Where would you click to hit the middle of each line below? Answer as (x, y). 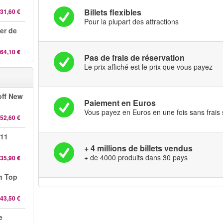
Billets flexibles (113, 12)
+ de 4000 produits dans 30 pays (136, 157)
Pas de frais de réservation (135, 57)
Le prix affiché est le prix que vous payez (149, 67)
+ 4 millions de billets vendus (139, 148)
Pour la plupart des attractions (132, 21)
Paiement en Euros (120, 103)
